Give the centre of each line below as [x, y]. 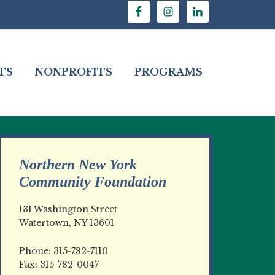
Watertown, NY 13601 [67, 223]
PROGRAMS [168, 72]
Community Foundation [93, 182]
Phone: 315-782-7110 [64, 251]
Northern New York [78, 165]
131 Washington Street [68, 209]
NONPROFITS [74, 72]
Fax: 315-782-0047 [59, 265]
